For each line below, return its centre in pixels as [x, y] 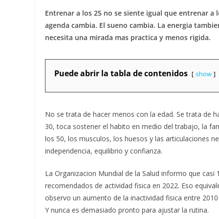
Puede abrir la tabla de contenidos [121, 73]
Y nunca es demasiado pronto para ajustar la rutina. [127, 210]
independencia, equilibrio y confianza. [104, 151]
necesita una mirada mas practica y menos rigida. [128, 37]
